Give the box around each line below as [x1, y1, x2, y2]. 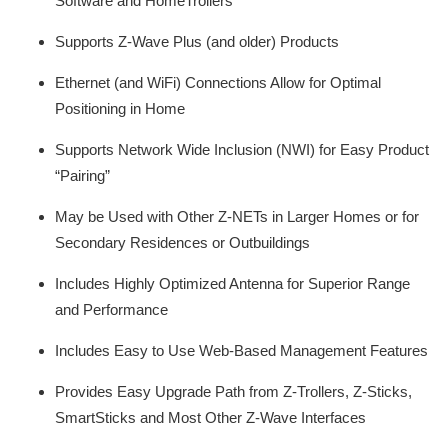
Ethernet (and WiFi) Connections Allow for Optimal [55, 74, 381, 91]
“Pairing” [55, 167, 110, 184]
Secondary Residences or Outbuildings [55, 234, 310, 251]
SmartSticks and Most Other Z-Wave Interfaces [55, 409, 366, 426]
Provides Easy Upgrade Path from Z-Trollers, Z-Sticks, [55, 383, 412, 400]
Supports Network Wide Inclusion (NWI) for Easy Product [55, 141, 429, 158]
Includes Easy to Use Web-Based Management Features [55, 342, 428, 359]
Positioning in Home [55, 100, 185, 117]
